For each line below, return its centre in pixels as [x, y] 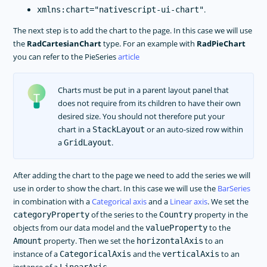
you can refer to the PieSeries [66, 57]
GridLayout [87, 142]
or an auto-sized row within [194, 129]
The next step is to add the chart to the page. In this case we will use [133, 31]
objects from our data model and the [80, 228]
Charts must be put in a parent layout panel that [143, 90]
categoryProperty [52, 215]
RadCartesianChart [64, 44]
